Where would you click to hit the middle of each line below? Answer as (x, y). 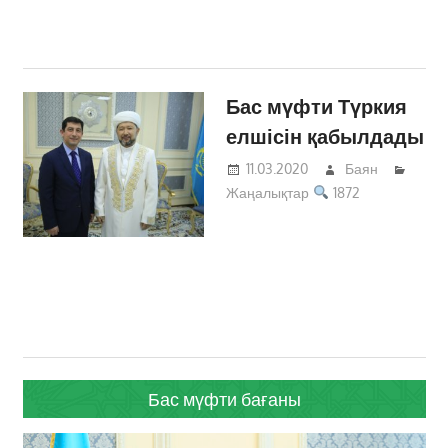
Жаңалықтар (268, 193)
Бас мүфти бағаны (224, 399)
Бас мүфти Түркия (317, 105)
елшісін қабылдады (325, 135)
